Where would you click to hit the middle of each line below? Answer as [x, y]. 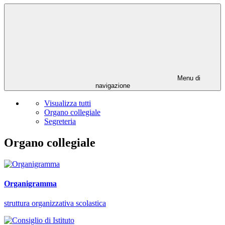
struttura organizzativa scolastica [55, 203]
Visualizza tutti [68, 103]
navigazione [113, 86]
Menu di [188, 78]
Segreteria [60, 122]
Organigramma [30, 184]
